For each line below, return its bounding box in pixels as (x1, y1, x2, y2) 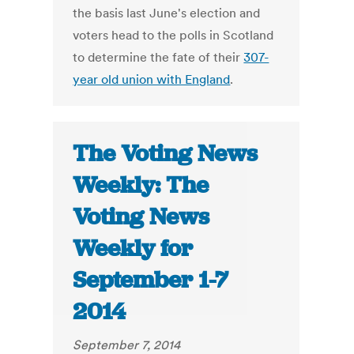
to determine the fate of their (73, 49, 244, 66)
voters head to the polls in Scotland (73, 27, 274, 43)
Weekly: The (73, 170, 209, 201)
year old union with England (73, 71, 231, 88)
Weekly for (73, 233, 194, 264)
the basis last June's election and (73, 5, 261, 21)
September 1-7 (73, 265, 229, 296)
